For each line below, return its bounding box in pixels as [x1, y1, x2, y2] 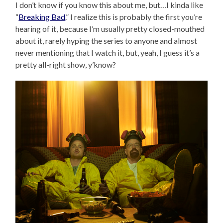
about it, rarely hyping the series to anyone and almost [15, 36, 198, 46]
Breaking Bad [18, 12, 66, 22]
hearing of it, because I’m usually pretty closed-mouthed [15, 24, 205, 34]
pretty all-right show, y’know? [15, 60, 116, 70]
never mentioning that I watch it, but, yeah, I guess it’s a [15, 48, 200, 58]
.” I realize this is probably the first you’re [65, 12, 203, 22]
